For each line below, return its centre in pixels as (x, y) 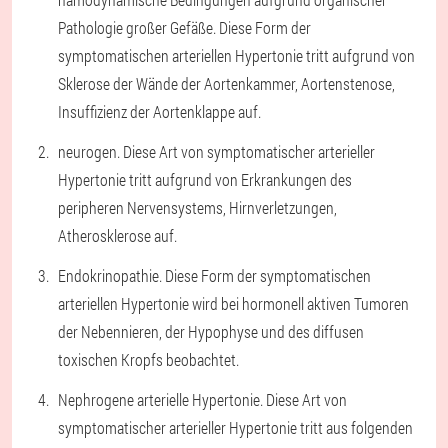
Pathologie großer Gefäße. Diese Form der (184, 27)
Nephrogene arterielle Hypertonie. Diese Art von (202, 399)
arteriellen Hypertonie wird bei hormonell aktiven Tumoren (233, 303)
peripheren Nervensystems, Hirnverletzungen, (197, 207)
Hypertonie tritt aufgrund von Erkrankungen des (205, 179)
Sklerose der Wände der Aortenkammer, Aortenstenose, (226, 83)
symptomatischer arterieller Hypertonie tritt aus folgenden (235, 427)
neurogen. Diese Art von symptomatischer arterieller (216, 151)
